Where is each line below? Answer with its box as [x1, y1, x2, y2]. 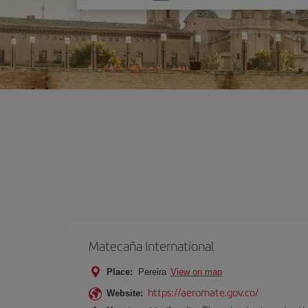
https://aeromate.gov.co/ [148, 285, 258, 299]
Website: [107, 288, 143, 298]
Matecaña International [89, 236, 214, 255]
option [90, 5, 118, 21]
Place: [107, 267, 133, 277]
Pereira [135, 267, 169, 277]
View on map [170, 267, 222, 277]
